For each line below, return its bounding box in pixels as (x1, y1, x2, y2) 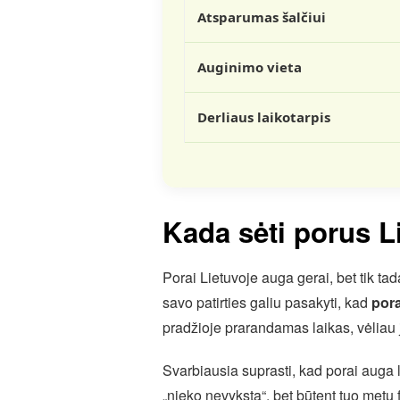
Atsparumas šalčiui (197, 8, 326, 26)
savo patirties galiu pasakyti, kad (162, 291, 371, 312)
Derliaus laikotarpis (197, 108, 330, 126)
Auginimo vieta (197, 58, 302, 76)
